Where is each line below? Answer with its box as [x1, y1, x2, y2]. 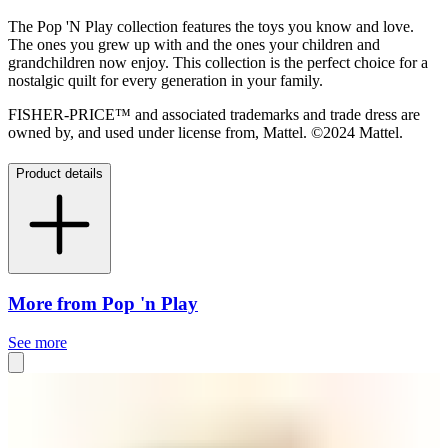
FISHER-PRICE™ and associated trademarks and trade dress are [8, 106, 420, 124]
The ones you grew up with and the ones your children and [8, 36, 380, 54]
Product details [16, 166, 103, 182]
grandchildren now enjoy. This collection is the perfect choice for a [8, 54, 428, 72]
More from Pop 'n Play [8, 292, 198, 314]
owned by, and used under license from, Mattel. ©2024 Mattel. [8, 124, 403, 142]
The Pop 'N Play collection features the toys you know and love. [8, 18, 414, 36]
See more [8, 333, 67, 351]
